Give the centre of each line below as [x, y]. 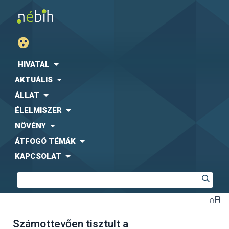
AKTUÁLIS [34, 80]
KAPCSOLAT [38, 156]
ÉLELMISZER [38, 110]
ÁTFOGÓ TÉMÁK [45, 141]
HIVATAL [34, 64]
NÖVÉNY [30, 126]
